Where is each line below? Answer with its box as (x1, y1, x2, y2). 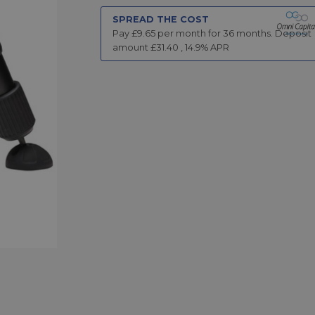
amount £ (112, 41, 156, 53)
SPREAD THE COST (112, 13, 209, 25)
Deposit (274, 27, 311, 39)
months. (233, 27, 273, 39)
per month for (155, 27, 223, 39)
